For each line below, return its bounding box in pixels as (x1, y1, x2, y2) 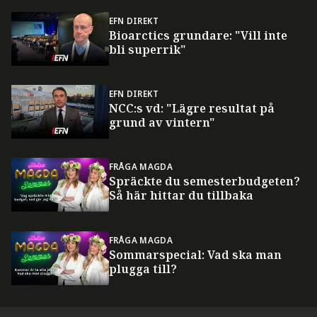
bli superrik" (108, 41, 186, 57)
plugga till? (108, 260, 177, 277)
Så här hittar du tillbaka (108, 188, 253, 204)
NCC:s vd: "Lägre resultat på (108, 100, 275, 117)
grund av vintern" (108, 115, 215, 131)
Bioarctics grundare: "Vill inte (108, 27, 287, 43)
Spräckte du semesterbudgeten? (108, 173, 300, 190)
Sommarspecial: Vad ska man (108, 246, 282, 263)
